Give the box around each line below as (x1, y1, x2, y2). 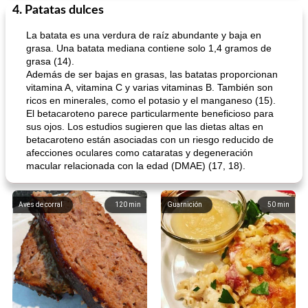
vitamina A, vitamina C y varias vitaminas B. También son (26, 82, 273, 93)
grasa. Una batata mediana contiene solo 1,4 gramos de (26, 43, 272, 54)
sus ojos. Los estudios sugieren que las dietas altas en (26, 121, 263, 132)
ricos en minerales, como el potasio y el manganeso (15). (26, 95, 276, 106)
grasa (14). (26, 56, 74, 67)
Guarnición (167, 201, 202, 208)
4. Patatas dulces (12, 4, 104, 16)
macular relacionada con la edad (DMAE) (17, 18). (26, 160, 245, 171)
